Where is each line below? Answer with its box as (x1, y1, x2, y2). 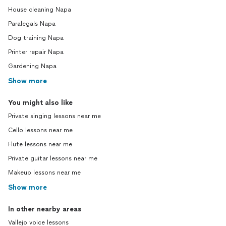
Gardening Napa (8, 63, 56, 70)
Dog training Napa (8, 34, 64, 41)
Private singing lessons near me (8, 112, 101, 120)
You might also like (8, 98, 73, 107)
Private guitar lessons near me (8, 155, 97, 162)
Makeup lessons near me (8, 169, 81, 176)
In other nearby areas (8, 205, 81, 213)
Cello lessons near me (8, 127, 73, 134)
